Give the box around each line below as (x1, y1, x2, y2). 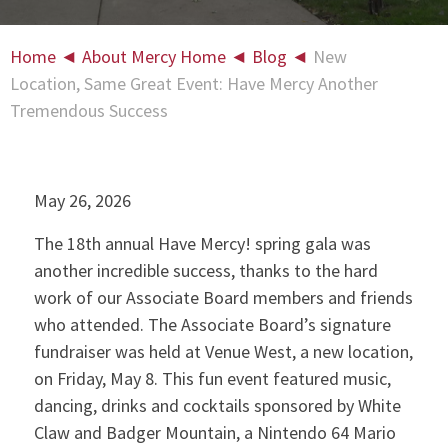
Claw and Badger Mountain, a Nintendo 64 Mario (33, 420, 396, 444)
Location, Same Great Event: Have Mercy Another (10, 72, 378, 95)
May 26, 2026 (33, 189, 131, 213)
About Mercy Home (82, 45, 226, 68)
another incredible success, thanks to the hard (33, 258, 378, 282)
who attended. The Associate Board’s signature (33, 312, 391, 336)
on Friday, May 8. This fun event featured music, (33, 366, 391, 390)
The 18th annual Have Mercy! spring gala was (33, 231, 371, 255)
